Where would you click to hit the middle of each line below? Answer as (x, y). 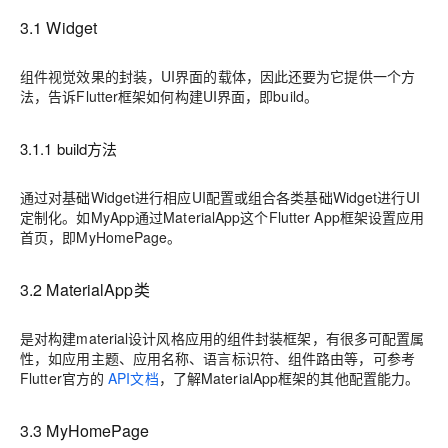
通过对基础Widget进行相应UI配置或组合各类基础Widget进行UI (220, 197)
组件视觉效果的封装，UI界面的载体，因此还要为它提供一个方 (218, 76)
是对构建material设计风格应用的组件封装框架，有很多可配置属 (222, 338)
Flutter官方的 (64, 378)
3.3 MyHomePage (85, 431)
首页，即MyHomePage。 (101, 237)
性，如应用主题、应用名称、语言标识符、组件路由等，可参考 (217, 358)
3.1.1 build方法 (69, 149)
